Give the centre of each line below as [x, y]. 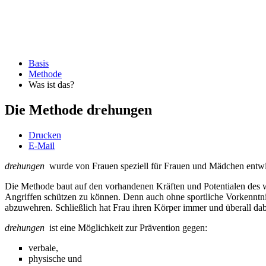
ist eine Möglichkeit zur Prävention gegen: [126, 227]
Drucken [45, 135]
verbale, [43, 248]
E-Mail [42, 145]
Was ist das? [51, 85]
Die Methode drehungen [78, 110]
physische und [55, 258]
